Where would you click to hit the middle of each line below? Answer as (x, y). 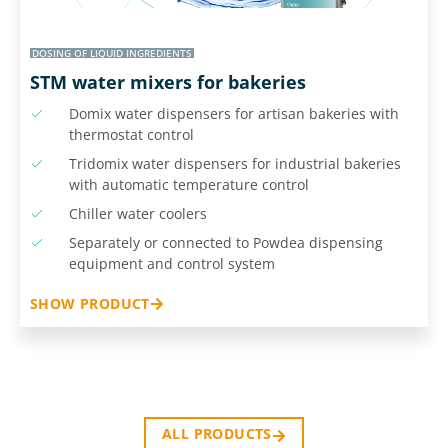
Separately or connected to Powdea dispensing (225, 242)
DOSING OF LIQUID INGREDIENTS (112, 52)
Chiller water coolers (137, 213)
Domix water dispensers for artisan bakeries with (233, 113)
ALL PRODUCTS (217, 433)
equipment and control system (171, 263)
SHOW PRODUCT (90, 303)
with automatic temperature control (188, 184)
